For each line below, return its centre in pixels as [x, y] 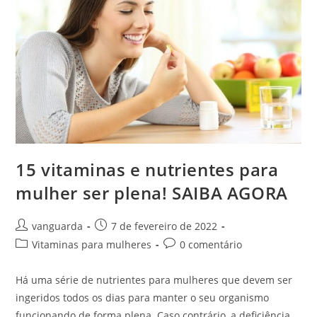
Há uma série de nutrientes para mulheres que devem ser [154, 279]
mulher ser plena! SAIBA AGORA [152, 192]
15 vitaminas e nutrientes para [147, 169]
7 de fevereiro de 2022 [165, 226]
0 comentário [211, 244]
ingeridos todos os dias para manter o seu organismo [143, 297]
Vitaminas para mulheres [92, 244]
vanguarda [58, 226]
